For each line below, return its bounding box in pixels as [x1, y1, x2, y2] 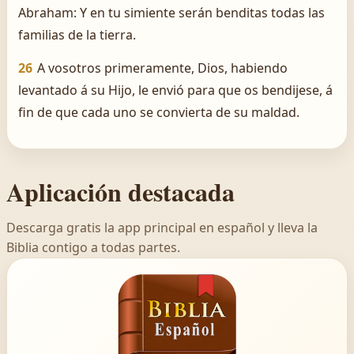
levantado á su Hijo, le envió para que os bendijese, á [18, 81, 333, 99]
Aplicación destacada [6, 173, 235, 210]
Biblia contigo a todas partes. [6, 239, 180, 256]
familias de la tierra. [18, 26, 136, 43]
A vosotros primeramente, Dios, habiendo [37, 59, 288, 77]
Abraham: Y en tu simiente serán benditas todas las [18, 4, 325, 21]
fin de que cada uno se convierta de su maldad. [18, 104, 299, 121]
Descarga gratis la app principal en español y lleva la [6, 219, 318, 236]
